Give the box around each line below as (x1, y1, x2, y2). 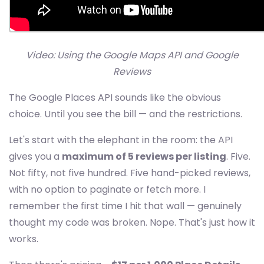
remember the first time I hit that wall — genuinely (9, 199, 242, 213)
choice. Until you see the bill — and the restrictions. (9, 107, 242, 121)
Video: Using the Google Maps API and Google (25, 48, 239, 62)
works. (9, 232, 38, 246)
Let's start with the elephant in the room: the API (9, 133, 233, 147)
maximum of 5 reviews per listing (62, 150, 226, 163)
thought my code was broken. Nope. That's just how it (9, 216, 255, 229)
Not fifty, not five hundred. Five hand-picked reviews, (9, 166, 250, 180)
